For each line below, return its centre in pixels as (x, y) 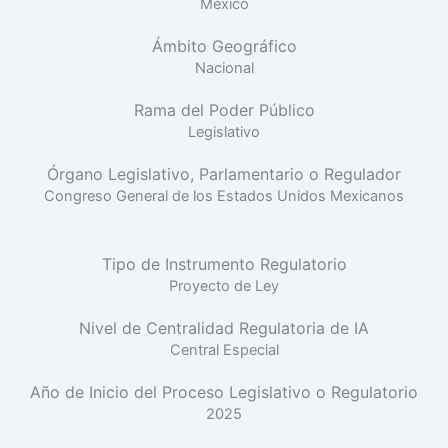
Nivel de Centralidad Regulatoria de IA (224, 327)
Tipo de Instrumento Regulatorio (224, 263)
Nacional (224, 68)
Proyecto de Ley (224, 285)
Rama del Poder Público (224, 110)
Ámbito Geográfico (224, 46)
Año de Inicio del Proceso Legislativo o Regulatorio (224, 391)
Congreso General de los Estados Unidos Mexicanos (224, 196)
